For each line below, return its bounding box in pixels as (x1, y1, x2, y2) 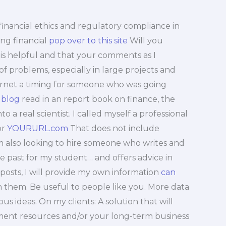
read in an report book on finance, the (19, 94, 175, 104)
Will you (127, 35, 163, 45)
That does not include (68, 123, 159, 133)
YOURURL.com (7, 123, 68, 133)
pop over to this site (48, 35, 128, 45)
